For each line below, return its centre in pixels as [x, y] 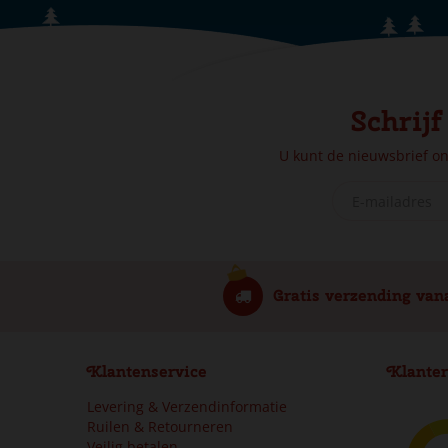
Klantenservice [147, 371]
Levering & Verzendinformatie [187, 406]
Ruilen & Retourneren [160, 426]
